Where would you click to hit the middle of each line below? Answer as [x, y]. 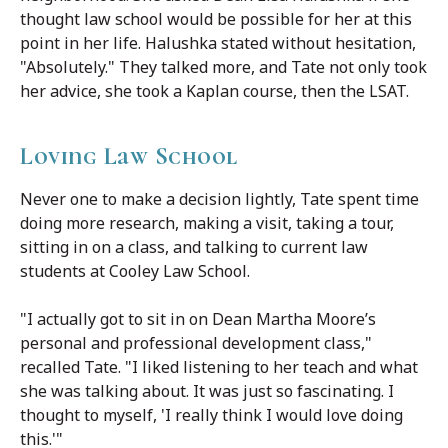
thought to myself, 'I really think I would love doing [211, 414]
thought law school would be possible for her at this [216, 18]
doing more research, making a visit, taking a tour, [207, 222]
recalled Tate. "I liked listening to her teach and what [219, 366]
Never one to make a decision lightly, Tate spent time [219, 198]
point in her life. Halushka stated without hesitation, [218, 42]
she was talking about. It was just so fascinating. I [207, 390]
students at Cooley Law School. [137, 270]
